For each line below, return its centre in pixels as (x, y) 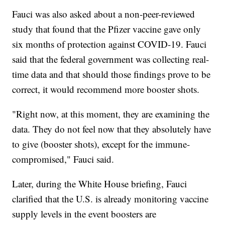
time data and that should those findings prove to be (111, 74)
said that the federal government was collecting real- (111, 59)
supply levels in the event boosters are (84, 214)
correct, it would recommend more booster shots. (106, 89)
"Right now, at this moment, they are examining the (111, 114)
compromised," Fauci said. (63, 159)
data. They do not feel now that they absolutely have (112, 129)
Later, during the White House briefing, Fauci (100, 184)
